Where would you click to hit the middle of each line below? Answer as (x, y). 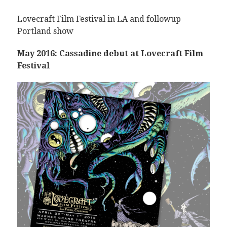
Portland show (45, 31)
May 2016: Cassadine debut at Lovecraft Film (110, 53)
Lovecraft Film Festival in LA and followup (99, 19)
